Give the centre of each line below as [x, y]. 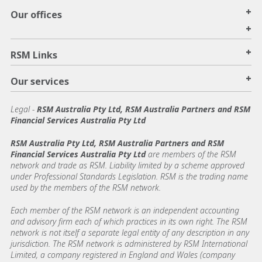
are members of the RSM [191, 154]
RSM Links [34, 55]
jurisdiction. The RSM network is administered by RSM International [129, 244]
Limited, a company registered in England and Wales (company [123, 255]
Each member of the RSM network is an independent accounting [125, 211]
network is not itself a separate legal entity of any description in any [130, 233]
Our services [40, 82]
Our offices [36, 15]
